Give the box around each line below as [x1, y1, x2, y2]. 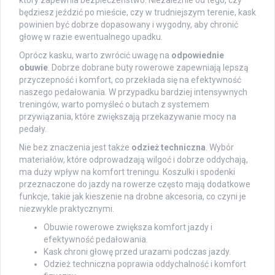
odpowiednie [171, 50, 224, 61]
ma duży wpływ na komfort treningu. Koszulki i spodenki [19, 167, 235, 177]
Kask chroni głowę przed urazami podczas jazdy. [44, 247, 231, 257]
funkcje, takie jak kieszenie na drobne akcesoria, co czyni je [19, 192, 246, 202]
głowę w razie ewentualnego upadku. [19, 32, 163, 42]
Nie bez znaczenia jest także [19, 142, 131, 153]
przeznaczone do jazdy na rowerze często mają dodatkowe [19, 179, 250, 190]
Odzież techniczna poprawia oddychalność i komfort [44, 259, 246, 269]
